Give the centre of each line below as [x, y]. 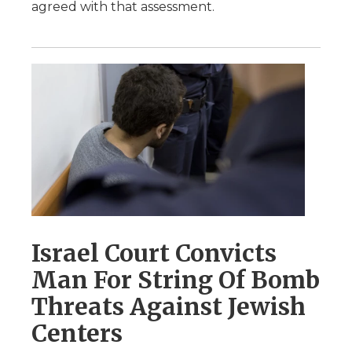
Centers [77, 333]
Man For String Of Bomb [176, 280]
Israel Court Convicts [154, 253]
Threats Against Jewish [169, 306]
